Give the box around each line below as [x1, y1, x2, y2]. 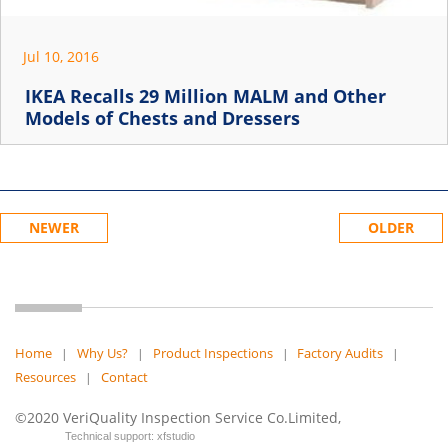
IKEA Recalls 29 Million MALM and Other [25, 83, 386, 108]
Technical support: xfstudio [65, 429, 196, 442]
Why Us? [76, 343, 128, 362]
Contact [100, 367, 148, 386]
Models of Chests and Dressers [25, 105, 300, 130]
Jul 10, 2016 [22, 46, 99, 66]
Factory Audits [297, 343, 384, 362]
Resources [15, 367, 76, 386]
